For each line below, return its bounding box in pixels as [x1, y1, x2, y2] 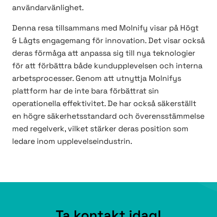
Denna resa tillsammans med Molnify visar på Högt [12, 22, 199, 33]
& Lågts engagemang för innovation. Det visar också [12, 35, 205, 46]
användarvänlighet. [12, 2, 86, 13]
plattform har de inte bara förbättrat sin [12, 85, 159, 96]
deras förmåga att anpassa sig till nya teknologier [12, 47, 195, 58]
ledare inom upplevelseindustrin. [12, 136, 132, 146]
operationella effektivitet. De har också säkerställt [12, 98, 196, 108]
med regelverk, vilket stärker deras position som [12, 123, 188, 134]
